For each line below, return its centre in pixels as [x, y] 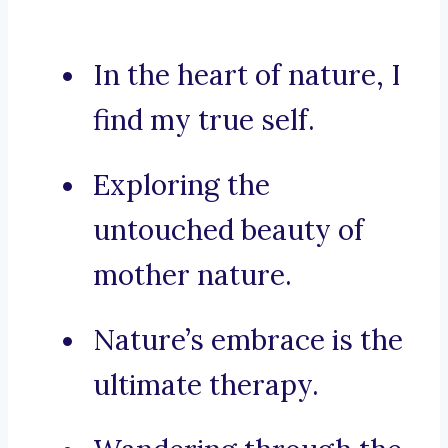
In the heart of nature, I [247, 75]
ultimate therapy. [206, 385]
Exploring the [181, 185]
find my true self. [204, 120]
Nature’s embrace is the [248, 340]
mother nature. [192, 275]
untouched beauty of [228, 230]
